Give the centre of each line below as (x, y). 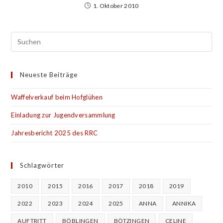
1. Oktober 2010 (116, 5)
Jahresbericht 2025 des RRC (55, 133)
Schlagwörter (42, 165)
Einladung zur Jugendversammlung (63, 115)
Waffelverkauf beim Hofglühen (57, 97)
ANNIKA (184, 203)
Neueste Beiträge (49, 74)
